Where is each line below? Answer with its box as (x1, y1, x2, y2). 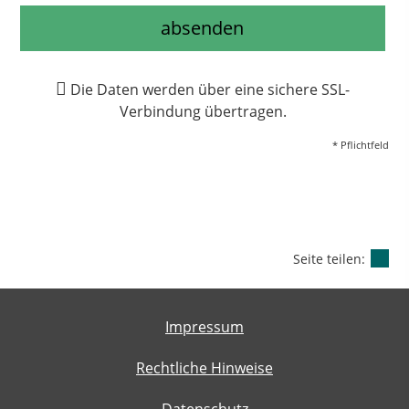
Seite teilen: (293, 249, 369, 267)
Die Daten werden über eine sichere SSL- (69, 79, 350, 100)
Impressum (165, 316, 244, 337)
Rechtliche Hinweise (136, 357, 273, 378)
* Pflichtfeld (332, 137, 389, 152)
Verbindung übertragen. (119, 100, 287, 121)
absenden (161, 15, 245, 40)
